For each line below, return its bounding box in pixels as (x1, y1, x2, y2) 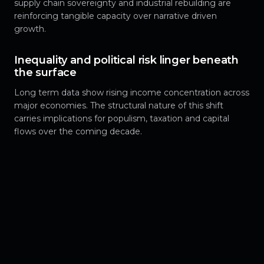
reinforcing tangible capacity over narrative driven (14, 11, 217, 22)
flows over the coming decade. (14, 126, 142, 137)
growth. (14, 24, 46, 35)
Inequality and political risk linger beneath (14, 54, 239, 67)
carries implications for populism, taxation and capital (14, 113, 229, 124)
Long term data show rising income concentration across (14, 87, 249, 98)
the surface (14, 66, 77, 80)
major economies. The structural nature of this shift (14, 100, 223, 111)
